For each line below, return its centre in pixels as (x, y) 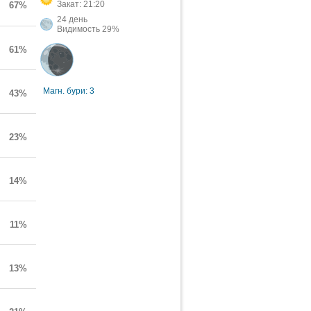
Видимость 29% (88, 29)
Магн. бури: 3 (69, 91)
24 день (72, 19)
